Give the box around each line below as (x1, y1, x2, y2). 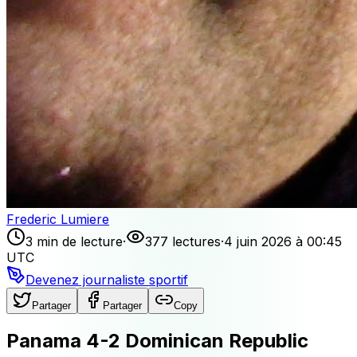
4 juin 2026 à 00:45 (224, 233, 342, 249)
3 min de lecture (25, 233, 123, 249)
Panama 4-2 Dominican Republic (6, 328, 308, 352)
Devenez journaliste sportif (25, 271, 188, 288)
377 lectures (145, 233, 221, 249)
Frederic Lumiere (6, 210, 109, 227)
